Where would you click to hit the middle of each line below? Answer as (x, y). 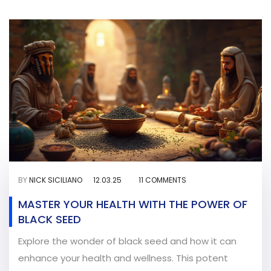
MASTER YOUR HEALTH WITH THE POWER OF (133, 204)
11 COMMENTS (162, 180)
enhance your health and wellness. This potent (123, 258)
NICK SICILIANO (56, 180)
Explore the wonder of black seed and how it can (127, 241)
